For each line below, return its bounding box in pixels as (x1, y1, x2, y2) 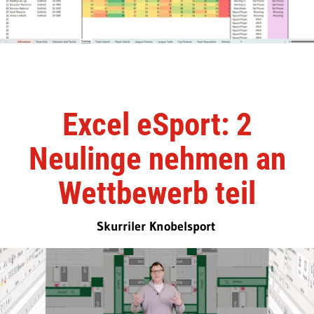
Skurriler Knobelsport (97, 219, 216, 235)
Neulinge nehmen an (28, 140, 286, 178)
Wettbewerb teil (58, 175, 256, 212)
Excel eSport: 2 (62, 106, 252, 144)
